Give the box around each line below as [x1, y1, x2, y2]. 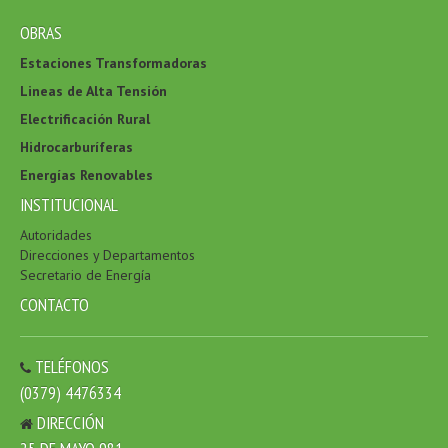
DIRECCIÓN [37, 411, 104, 435]
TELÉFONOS [35, 355, 109, 379]
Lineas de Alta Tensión [20, 82, 167, 101]
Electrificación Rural [20, 110, 150, 129]
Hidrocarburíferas [20, 138, 133, 157]
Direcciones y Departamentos [20, 246, 195, 265]
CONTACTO [20, 293, 89, 317]
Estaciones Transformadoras [20, 54, 207, 73]
